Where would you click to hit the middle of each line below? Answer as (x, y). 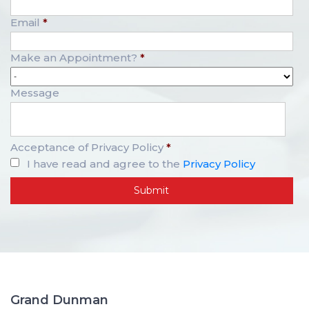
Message (35, 93)
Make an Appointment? (74, 58)
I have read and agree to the (105, 164)
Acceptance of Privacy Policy (87, 148)
